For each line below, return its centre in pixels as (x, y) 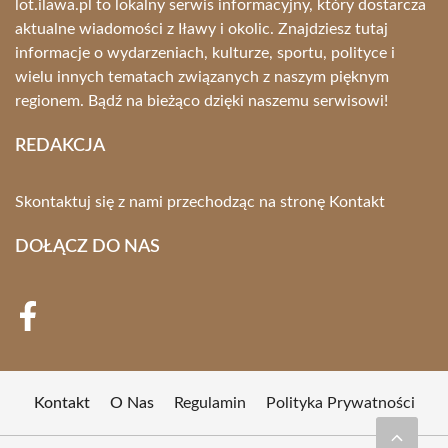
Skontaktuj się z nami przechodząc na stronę (172, 202)
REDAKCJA (60, 146)
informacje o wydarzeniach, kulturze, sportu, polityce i (205, 53)
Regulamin (209, 403)
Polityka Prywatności (340, 403)
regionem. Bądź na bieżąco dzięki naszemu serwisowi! (201, 101)
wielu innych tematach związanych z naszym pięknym (202, 77)
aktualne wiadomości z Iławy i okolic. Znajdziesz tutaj (201, 29)
